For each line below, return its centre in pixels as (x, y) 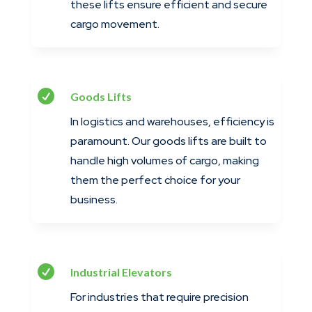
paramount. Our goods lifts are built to (168, 141)
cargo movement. (115, 24)
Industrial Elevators (121, 272)
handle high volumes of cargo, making (164, 161)
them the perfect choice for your (155, 180)
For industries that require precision (159, 297)
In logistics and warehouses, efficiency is (172, 122)
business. (94, 200)
